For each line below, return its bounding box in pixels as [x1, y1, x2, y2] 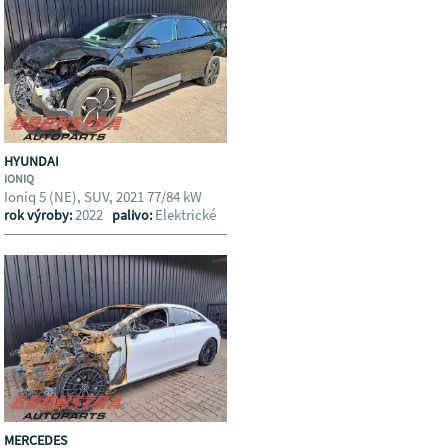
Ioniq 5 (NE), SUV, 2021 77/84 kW [4, 187, 206, 206]
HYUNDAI [4, 152, 63, 170]
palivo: [112, 206, 156, 224]
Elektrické [155, 205, 217, 224]
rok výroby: [4, 206, 76, 224]
